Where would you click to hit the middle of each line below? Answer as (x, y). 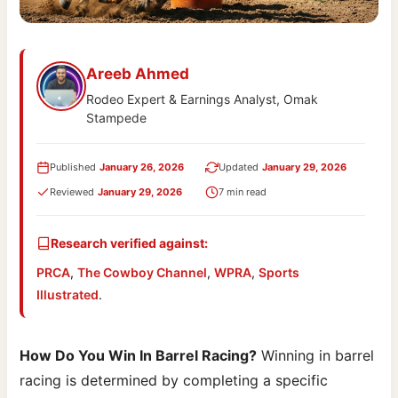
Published (73, 167)
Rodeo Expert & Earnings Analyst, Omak (203, 99)
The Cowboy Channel (143, 273)
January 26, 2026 (142, 167)
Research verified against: (130, 243)
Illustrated (68, 295)
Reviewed (72, 192)
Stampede (117, 118)
